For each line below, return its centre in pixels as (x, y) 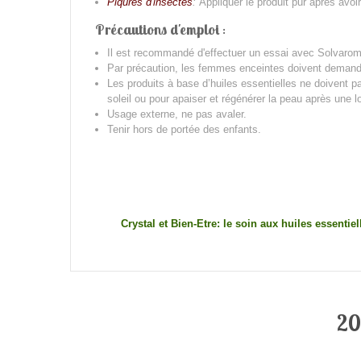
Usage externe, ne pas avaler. (177, 114)
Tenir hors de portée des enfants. (184, 129)
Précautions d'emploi (157, 29)
